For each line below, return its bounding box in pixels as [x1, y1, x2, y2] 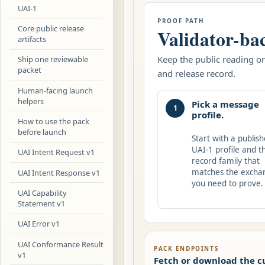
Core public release [18, 22, 85, 34]
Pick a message [191, 98, 259, 110]
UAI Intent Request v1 [18, 147, 95, 158]
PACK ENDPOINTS [153, 244, 219, 253]
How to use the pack [18, 115, 90, 127]
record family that [191, 155, 260, 166]
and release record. [157, 67, 236, 80]
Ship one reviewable [18, 54, 89, 65]
